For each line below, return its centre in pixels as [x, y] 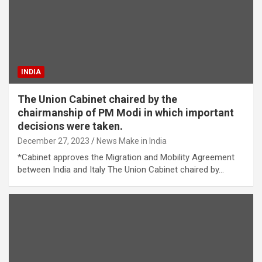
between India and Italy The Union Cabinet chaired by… [121, 170]
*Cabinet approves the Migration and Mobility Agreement [126, 158]
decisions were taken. [70, 126]
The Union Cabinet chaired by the [97, 99]
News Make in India [132, 141]
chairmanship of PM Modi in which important [126, 113]
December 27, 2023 [54, 141]
